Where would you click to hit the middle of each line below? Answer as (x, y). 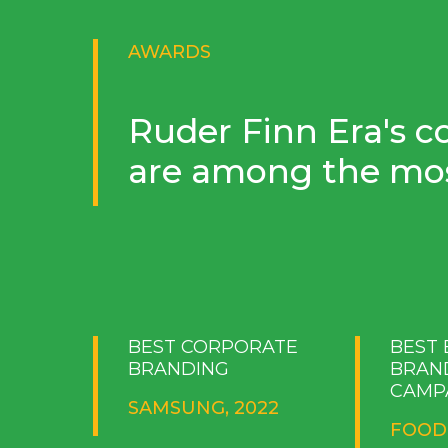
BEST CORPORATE (212, 346)
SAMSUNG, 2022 (203, 407)
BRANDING (178, 368)
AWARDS (169, 51)
